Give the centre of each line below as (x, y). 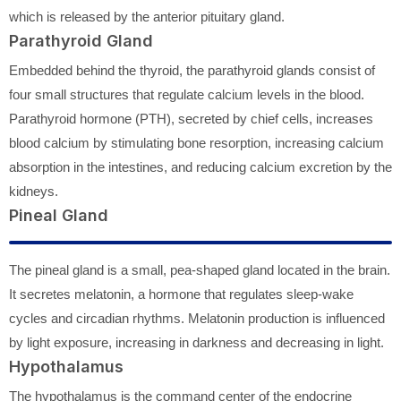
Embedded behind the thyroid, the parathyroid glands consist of (192, 71)
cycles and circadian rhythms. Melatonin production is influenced (197, 319)
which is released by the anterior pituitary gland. (147, 17)
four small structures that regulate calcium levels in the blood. (187, 95)
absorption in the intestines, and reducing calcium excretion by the (200, 167)
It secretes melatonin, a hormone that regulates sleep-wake (181, 294)
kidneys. (34, 192)
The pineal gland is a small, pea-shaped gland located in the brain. (200, 270)
